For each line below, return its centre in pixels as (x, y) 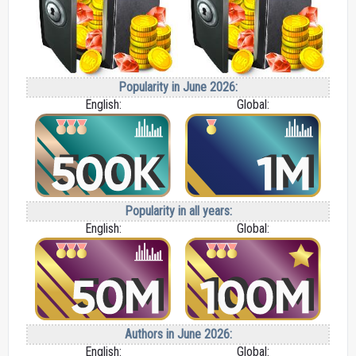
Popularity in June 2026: (178, 87)
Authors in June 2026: (178, 335)
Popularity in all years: (178, 211)
